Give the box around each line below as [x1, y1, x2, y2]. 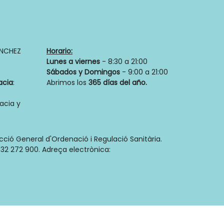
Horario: [46, 46, 72, 56]
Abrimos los [46, 77, 88, 88]
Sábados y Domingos [46, 67, 120, 77]
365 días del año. [88, 77, 147, 88]
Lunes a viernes [46, 56, 100, 67]
